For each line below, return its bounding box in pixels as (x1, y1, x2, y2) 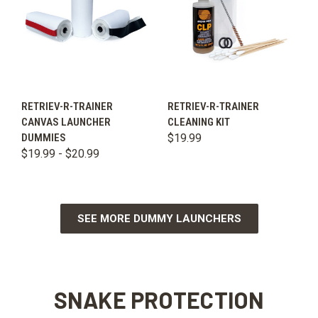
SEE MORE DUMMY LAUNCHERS (77, 212, 241, 226)
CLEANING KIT (168, 116, 230, 129)
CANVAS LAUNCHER (21, 116, 111, 129)
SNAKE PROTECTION (53, 286, 265, 314)
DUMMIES (21, 131, 66, 145)
